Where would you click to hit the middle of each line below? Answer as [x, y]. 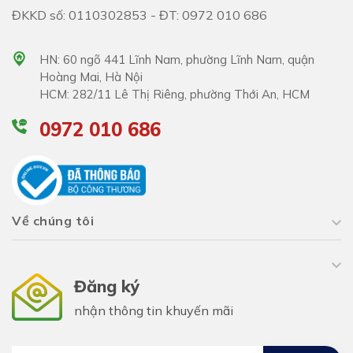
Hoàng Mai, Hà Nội [91, 76]
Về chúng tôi [53, 221]
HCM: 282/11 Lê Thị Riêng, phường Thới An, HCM [175, 94]
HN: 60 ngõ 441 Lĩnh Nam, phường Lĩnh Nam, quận [177, 59]
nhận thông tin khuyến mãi [154, 311]
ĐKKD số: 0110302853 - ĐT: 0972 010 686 [139, 15]
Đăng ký [107, 286]
